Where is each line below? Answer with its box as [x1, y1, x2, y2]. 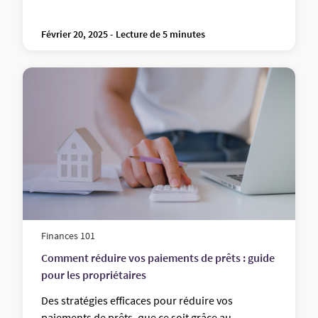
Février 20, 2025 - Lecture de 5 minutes [41, 28, 205, 41]
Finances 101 [41, 229, 95, 243]
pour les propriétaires [41, 268, 146, 283]
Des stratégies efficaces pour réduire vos [41, 293, 233, 308]
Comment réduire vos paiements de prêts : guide [41, 251, 275, 265]
